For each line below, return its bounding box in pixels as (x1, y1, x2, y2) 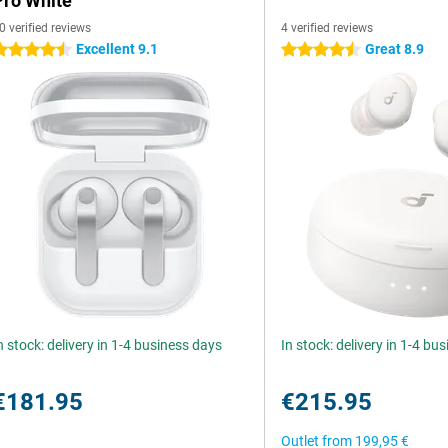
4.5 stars (281, 42, 337, 58)
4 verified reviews (281, 21, 374, 35)
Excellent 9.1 (76, 41, 158, 57)
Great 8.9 (365, 41, 425, 57)
